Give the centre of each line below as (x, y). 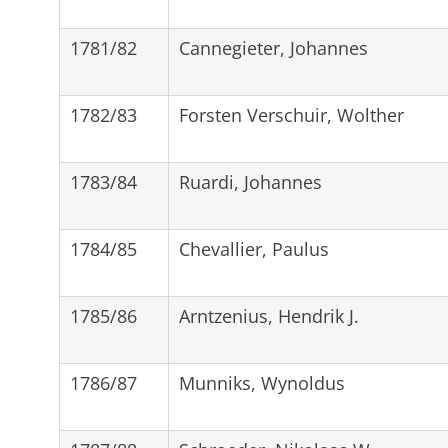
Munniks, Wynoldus (261, 382)
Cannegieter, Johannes (273, 47)
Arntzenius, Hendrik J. (268, 315)
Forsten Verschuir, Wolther (291, 114)
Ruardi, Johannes (250, 181)
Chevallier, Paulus (253, 248)
